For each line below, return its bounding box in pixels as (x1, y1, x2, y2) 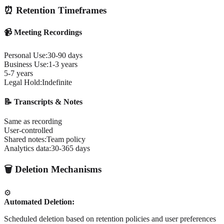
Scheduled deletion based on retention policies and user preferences (4, 214, 216, 223)
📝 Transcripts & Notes (4, 97, 82, 106)
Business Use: (4, 59, 48, 68)
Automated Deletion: (4, 197, 74, 206)
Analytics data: (4, 144, 51, 153)
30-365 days (51, 144, 90, 153)
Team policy (46, 135, 85, 144)
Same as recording (4, 117, 62, 126)
